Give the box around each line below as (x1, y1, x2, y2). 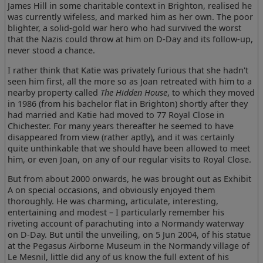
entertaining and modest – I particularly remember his (8, 207, 225, 218)
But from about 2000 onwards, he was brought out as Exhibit (8, 173, 252, 185)
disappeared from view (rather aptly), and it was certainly (8, 131, 235, 143)
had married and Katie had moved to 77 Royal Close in (8, 109, 225, 120)
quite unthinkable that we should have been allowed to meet (8, 142, 251, 154)
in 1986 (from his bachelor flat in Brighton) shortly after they (8, 97, 248, 109)
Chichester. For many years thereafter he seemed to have (8, 120, 234, 131)
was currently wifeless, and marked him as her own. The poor (8, 11, 254, 23)
